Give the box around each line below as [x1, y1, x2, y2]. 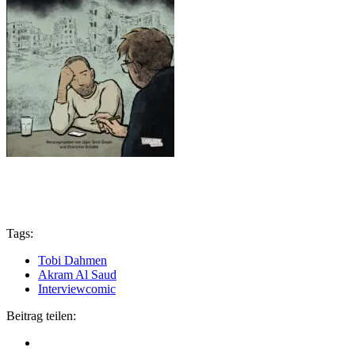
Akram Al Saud [38, 267, 116, 281]
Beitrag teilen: [6, 308, 76, 323]
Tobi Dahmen [38, 253, 107, 267]
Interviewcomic [38, 281, 116, 296]
